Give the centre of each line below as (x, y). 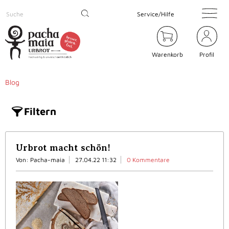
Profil (207, 55)
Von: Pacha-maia (40, 160)
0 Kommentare (148, 160)
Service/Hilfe (155, 14)
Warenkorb (167, 55)
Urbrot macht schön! (63, 148)
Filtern (40, 111)
